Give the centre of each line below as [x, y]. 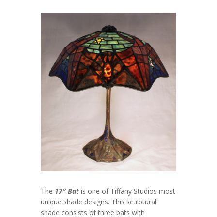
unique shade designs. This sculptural [99, 202]
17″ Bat [67, 191]
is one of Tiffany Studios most [127, 191]
